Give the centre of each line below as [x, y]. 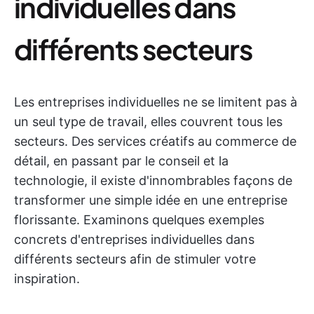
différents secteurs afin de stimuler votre [135, 259]
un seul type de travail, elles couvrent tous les [148, 122]
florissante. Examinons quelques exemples [139, 220]
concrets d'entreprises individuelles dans [134, 239]
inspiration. [47, 279]
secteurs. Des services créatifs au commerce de [155, 141]
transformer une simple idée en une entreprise [151, 200]
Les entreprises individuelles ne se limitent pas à [156, 102]
